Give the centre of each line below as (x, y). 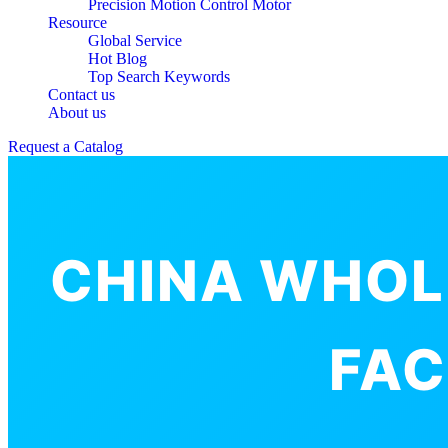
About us (77, 112)
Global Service (135, 40)
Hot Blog (117, 58)
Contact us (81, 94)
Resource (77, 22)
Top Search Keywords (159, 76)
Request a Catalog (65, 146)
